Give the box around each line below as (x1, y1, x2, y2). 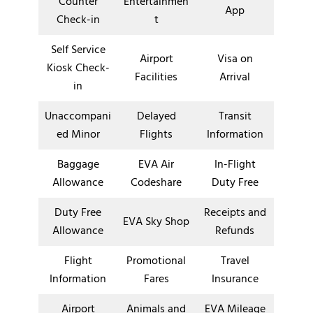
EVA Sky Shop (123, 212, 189, 231)
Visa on (217, 50, 253, 68)
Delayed (136, 107, 176, 126)
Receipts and (203, 203, 266, 222)
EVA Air (138, 155, 174, 174)
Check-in (56, 10, 100, 29)
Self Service (50, 41, 105, 59)
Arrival (219, 68, 250, 87)
